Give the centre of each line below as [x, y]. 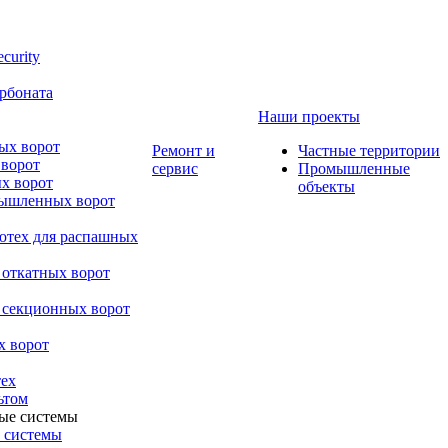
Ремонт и [183, 150]
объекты [326, 186]
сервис [175, 168]
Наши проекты [309, 116]
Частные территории [369, 150]
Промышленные [354, 168]
